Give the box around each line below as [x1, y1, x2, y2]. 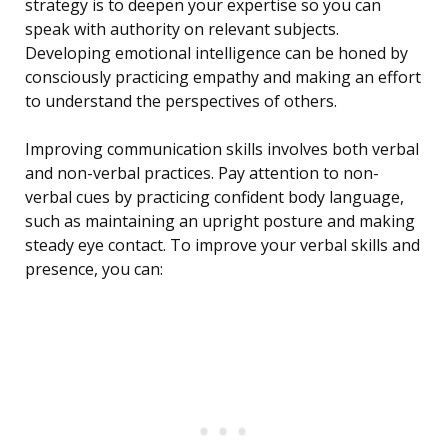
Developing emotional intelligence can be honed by [25, 42, 408, 65]
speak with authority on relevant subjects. [25, 18, 339, 41]
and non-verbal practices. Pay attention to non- [25, 162, 379, 185]
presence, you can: [25, 258, 163, 281]
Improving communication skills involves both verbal [25, 138, 419, 161]
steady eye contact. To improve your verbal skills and [25, 234, 420, 257]
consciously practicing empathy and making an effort [25, 66, 421, 89]
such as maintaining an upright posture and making [25, 210, 415, 233]
